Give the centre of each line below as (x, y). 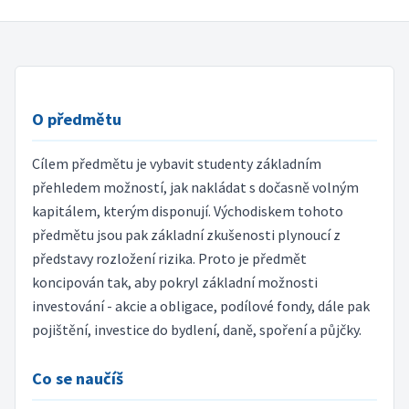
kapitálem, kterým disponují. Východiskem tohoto (187, 211)
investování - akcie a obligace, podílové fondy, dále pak (200, 306)
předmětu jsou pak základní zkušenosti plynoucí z (186, 235)
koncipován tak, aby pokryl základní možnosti (174, 283)
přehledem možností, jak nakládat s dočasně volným (195, 188)
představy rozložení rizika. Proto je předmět (169, 259)
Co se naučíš (77, 378)
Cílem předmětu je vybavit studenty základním (176, 164)
